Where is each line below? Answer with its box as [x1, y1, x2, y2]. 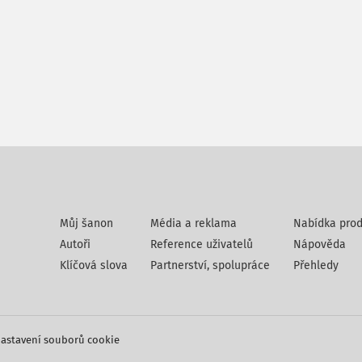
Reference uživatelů [150, 238, 254, 251]
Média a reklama [150, 217, 238, 230]
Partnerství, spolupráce [150, 259, 271, 272]
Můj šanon [60, 217, 113, 230]
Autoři [60, 238, 90, 251]
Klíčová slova [60, 259, 128, 272]
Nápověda [293, 238, 346, 251]
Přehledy [293, 259, 339, 272]
